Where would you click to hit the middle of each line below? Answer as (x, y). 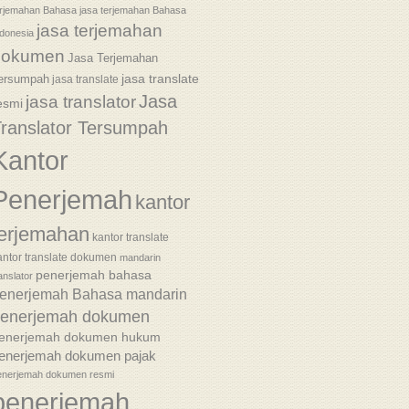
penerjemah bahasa (93, 275)
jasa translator (80, 102)
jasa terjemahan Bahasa (132, 10)
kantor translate (130, 237)
